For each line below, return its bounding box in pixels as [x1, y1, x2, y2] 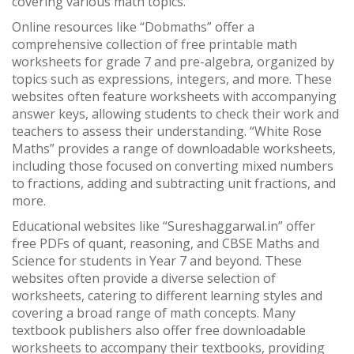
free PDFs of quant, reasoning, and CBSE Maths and [12, 235, 319, 252]
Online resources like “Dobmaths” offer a [12, 18, 254, 36]
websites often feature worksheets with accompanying [12, 88, 337, 105]
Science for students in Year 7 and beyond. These [12, 252, 302, 269]
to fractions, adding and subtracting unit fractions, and [12, 175, 336, 192]
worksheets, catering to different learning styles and [12, 287, 322, 304]
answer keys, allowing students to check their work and [12, 105, 339, 122]
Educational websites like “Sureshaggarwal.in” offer [12, 217, 315, 235]
